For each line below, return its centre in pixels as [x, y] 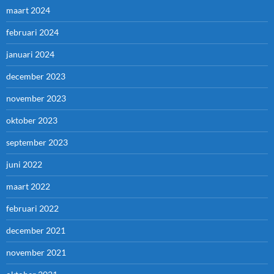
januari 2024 [30, 54]
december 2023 [36, 76]
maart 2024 [28, 10]
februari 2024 [32, 32]
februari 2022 [32, 209]
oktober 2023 [32, 120]
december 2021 [36, 231]
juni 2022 [24, 165]
